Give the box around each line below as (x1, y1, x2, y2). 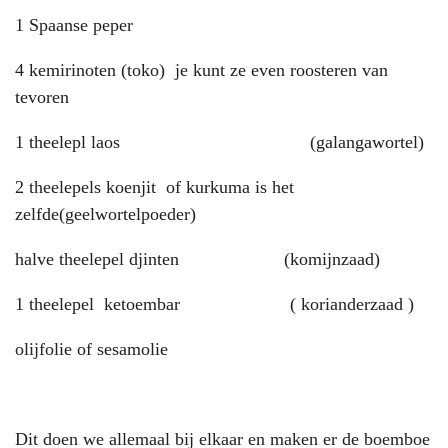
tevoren (15, 86, 69, 107)
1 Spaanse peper (15, 14, 133, 35)
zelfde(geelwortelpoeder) (15, 203, 196, 224)
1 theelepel (15, 293, 104, 314)
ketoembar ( (104, 293, 296, 314)
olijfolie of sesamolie (15, 338, 168, 359)
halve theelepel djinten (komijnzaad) (15, 248, 380, 269)
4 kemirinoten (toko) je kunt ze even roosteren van (15, 59, 388, 80)
